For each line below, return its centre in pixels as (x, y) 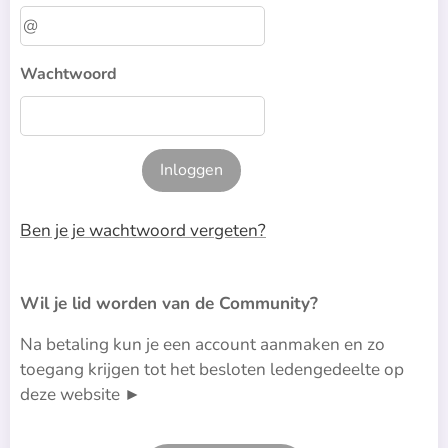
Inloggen (192, 170)
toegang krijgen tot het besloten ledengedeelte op (212, 369)
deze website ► (80, 394)
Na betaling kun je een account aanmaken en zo (202, 344)
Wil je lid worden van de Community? (169, 303)
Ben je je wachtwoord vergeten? (143, 230)
